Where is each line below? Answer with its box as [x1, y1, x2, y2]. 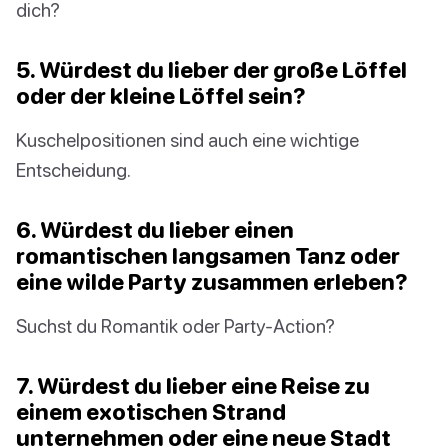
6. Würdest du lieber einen [16, 216, 294, 244]
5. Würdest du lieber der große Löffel [16, 56, 407, 84]
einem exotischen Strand [16, 398, 286, 426]
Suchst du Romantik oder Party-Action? [16, 314, 335, 338]
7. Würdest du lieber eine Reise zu [16, 372, 370, 400]
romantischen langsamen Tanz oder [16, 242, 400, 270]
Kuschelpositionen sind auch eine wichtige [16, 128, 359, 152]
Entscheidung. [16, 158, 131, 182]
